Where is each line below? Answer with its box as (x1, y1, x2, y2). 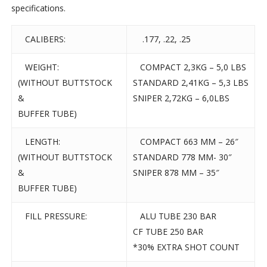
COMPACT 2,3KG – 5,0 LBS (133, 61, 247, 73)
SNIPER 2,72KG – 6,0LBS (133, 92, 230, 104)
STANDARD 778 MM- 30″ (133, 151, 232, 163)
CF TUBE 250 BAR (133, 226, 204, 238)
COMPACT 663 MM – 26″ (133, 136, 239, 148)
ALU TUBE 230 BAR (133, 210, 217, 222)
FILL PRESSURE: (18, 210, 88, 222)
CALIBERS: (18, 33, 66, 45)
